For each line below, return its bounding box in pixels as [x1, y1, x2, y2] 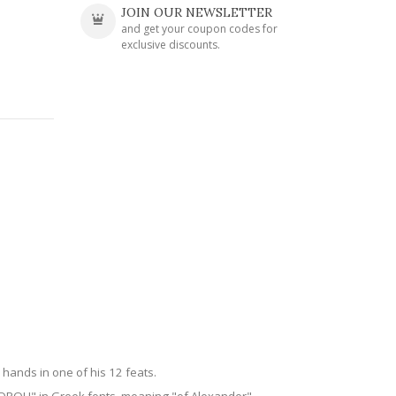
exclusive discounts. [120, 37, 220, 52]
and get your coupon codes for [120, 21, 278, 36]
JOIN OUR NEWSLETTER [120, 4, 272, 20]
